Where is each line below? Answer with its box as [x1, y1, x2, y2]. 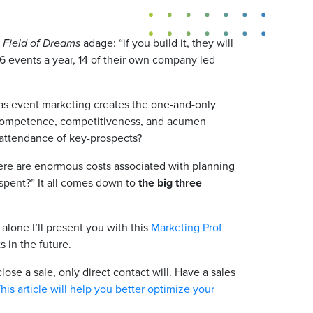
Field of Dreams [3, 35, 80, 51]
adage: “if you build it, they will [80, 35, 233, 51]
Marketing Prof [151, 219, 222, 235]
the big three [138, 175, 202, 191]
